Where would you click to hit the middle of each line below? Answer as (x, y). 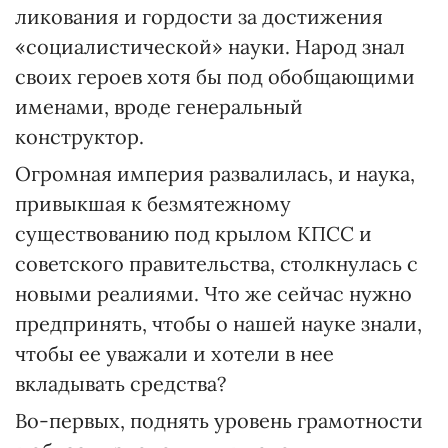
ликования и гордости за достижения (199, 16)
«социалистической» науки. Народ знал (210, 46)
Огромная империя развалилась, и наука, (215, 173)
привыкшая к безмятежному (153, 203)
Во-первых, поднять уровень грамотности (219, 420)
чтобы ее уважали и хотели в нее (174, 353)
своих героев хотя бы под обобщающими (215, 76)
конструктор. (79, 136)
